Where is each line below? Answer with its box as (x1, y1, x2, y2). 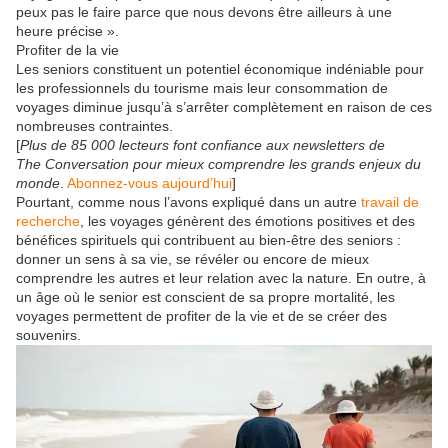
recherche (16, 213, 80, 230)
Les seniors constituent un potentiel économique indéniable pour (16, 61, 424, 78)
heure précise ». (16, 23, 119, 40)
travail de (361, 194, 419, 211)
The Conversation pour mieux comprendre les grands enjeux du (16, 156, 421, 173)
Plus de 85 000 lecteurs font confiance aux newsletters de (20, 137, 385, 154)
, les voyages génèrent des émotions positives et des (80, 213, 415, 230)
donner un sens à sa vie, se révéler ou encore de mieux (16, 251, 369, 268)
